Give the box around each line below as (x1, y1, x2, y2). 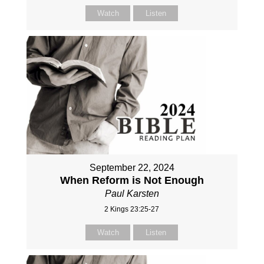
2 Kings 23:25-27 (104, 205, 160, 214)
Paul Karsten (104, 189, 159, 199)
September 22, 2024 (89, 163, 174, 173)
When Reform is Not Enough (60, 174, 204, 187)
